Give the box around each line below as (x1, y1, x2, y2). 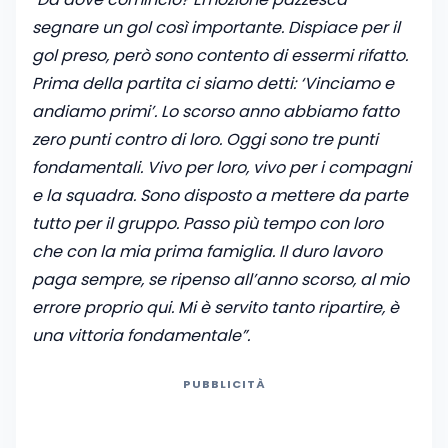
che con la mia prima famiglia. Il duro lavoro (32, 240, 382, 264)
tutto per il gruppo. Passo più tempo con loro (32, 212, 383, 236)
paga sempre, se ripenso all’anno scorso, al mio (32, 268, 409, 292)
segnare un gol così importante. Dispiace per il (32, 16, 400, 40)
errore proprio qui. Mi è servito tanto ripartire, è (32, 296, 399, 320)
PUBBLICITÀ (182, 376, 266, 393)
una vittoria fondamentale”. (32, 324, 250, 348)
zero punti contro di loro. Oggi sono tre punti (32, 128, 378, 152)
